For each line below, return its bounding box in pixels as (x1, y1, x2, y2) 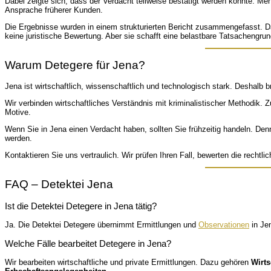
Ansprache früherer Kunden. (5, 5, 103, 15)
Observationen (198, 220, 249, 230)
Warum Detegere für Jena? (5, 59, 145, 72)
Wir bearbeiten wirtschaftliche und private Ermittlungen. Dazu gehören (5, 258, 251, 267)
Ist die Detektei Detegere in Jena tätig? (5, 201, 157, 212)
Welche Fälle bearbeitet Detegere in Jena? (5, 238, 171, 249)
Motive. (5, 108, 31, 117)
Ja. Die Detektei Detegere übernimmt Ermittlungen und (5, 220, 198, 230)
